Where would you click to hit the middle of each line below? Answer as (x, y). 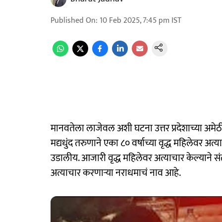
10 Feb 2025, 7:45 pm (135, 21)
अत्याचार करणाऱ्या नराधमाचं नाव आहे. (116, 173)
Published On (73, 21)
